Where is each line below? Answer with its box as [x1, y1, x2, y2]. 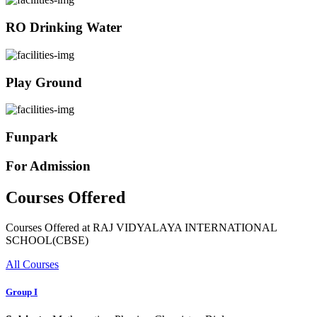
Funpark [6, 129, 58, 145]
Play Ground [6, 74, 82, 90]
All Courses [6, 258, 59, 270]
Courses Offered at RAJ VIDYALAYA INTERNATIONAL [6, 221, 277, 234]
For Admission [6, 158, 91, 173]
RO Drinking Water [6, 20, 122, 35]
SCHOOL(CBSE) [6, 234, 88, 246]
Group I [6, 286, 38, 297]
